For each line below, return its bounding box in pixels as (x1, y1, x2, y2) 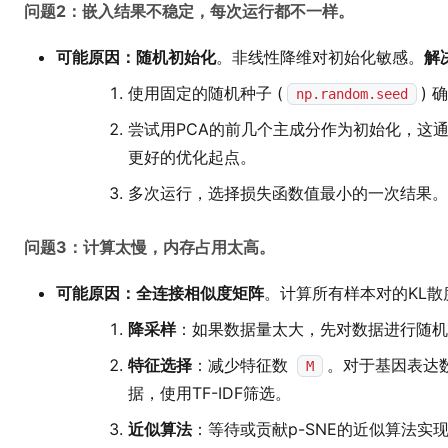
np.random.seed (296, 86, 408, 102)
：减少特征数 (192, 355, 293, 375)
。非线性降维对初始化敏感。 (216, 47, 424, 67)
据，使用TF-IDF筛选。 (128, 383, 291, 403)
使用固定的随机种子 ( (128, 83, 283, 103)
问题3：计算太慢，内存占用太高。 (24, 237, 275, 257)
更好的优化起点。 (128, 147, 256, 167)
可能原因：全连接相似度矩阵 (56, 283, 264, 303)
